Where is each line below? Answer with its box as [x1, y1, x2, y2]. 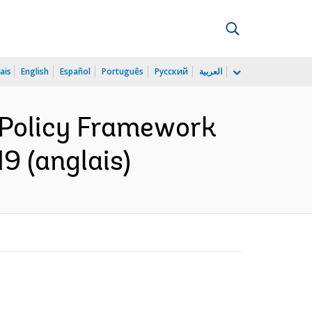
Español [60, 65, 91, 77]
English [21, 65, 49, 77]
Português [102, 65, 143, 77]
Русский [155, 65, 188, 77]
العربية [199, 65, 222, 77]
